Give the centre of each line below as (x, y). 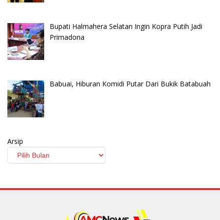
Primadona (67, 37)
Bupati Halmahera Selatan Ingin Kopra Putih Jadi (126, 26)
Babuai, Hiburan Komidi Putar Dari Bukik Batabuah (130, 83)
